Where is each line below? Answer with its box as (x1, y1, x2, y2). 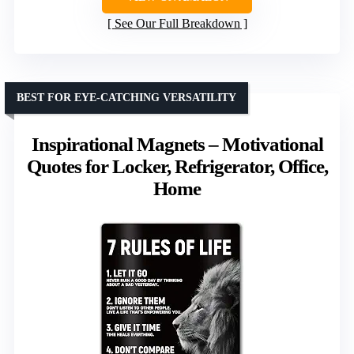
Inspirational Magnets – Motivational (31, 134, 323, 156)
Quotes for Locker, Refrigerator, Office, (26, 156, 328, 178)
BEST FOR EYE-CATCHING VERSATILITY (17, 92, 236, 104)
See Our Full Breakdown (114, 17, 240, 31)
